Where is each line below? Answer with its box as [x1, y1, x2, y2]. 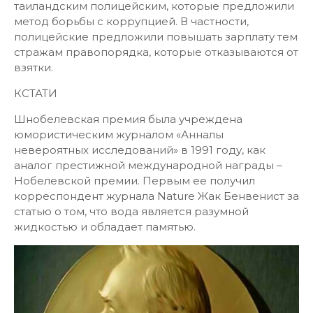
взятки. [14, 61, 53, 74]
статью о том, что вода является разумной [14, 205, 249, 218]
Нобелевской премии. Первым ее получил [14, 174, 255, 187]
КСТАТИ [14, 87, 57, 100]
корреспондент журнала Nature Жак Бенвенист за [14, 189, 299, 203]
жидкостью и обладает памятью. [14, 220, 196, 233]
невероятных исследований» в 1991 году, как [14, 143, 265, 156]
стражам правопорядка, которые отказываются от [14, 45, 298, 59]
